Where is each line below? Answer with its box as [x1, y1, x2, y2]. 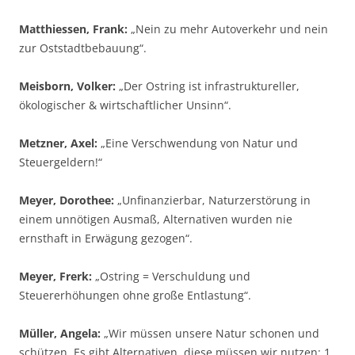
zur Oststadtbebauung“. [19, 40, 147, 55]
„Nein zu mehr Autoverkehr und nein [128, 21, 328, 36]
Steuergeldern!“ [19, 155, 102, 170]
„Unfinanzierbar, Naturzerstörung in [114, 193, 311, 208]
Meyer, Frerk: [19, 269, 92, 284]
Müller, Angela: [19, 326, 101, 341]
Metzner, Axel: [19, 136, 97, 151]
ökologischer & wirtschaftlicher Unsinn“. [19, 97, 231, 113]
